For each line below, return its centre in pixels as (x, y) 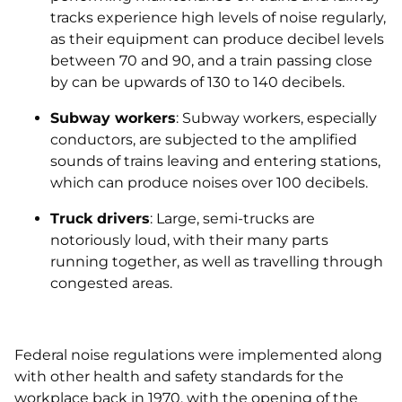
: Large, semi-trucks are (232, 218)
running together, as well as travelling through (217, 262)
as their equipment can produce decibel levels (217, 39)
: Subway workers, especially (276, 118)
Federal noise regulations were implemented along (198, 355)
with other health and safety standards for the (179, 376)
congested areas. (111, 283)
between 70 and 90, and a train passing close (211, 61)
